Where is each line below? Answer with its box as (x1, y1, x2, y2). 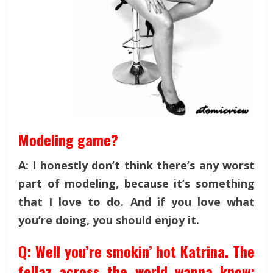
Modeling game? (18, 129, 118, 151)
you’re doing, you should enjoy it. (18, 213, 199, 228)
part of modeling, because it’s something (18, 176, 255, 191)
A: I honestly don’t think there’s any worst (18, 158, 255, 173)
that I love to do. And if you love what (18, 194, 255, 210)
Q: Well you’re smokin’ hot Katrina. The (18, 240, 255, 263)
